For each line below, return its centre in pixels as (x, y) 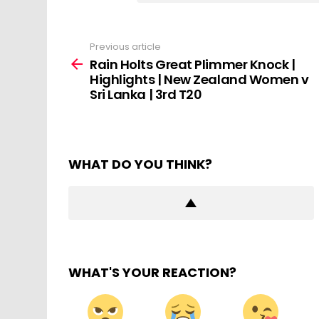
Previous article (125, 46)
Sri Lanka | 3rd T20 (146, 95)
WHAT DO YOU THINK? (140, 164)
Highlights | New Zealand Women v (199, 80)
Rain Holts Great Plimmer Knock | (193, 65)
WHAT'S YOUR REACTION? (152, 273)
